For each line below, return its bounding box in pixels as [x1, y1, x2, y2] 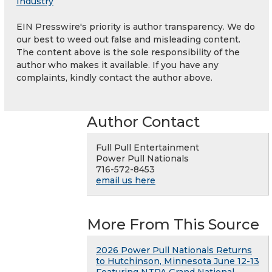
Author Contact [87, 113, 200, 131]
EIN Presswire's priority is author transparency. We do [16, 21, 255, 33]
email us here [96, 175, 155, 186]
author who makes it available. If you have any [16, 59, 219, 71]
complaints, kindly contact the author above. [16, 72, 212, 84]
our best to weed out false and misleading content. [16, 34, 240, 46]
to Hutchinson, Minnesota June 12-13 [96, 256, 259, 267]
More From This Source [87, 216, 259, 234]
